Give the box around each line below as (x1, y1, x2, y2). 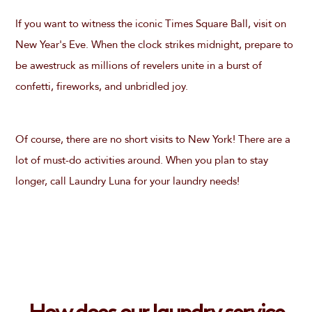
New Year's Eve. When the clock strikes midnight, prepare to (15, 38, 293, 52)
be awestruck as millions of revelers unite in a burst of (15, 58, 262, 72)
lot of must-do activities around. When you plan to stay (15, 153, 268, 167)
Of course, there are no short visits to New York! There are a (15, 132, 290, 146)
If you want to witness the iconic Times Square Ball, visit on (15, 17, 286, 31)
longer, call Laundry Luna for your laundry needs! (15, 174, 240, 188)
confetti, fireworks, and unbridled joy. (15, 79, 188, 93)
